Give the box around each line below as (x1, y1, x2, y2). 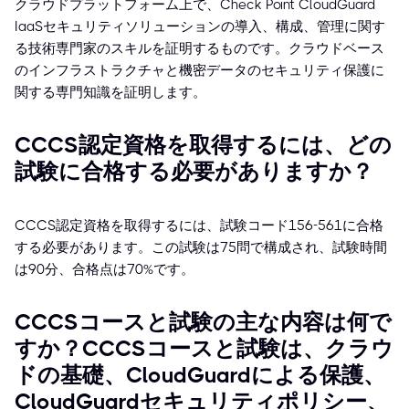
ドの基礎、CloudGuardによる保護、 (15, 362, 385, 389)
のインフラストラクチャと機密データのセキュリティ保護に (15, 62, 384, 79)
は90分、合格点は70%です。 (15, 261, 194, 278)
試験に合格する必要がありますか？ (15, 159, 373, 185)
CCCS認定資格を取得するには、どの (15, 132, 392, 159)
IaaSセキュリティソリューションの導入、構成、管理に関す (15, 18, 385, 36)
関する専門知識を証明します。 (15, 84, 206, 101)
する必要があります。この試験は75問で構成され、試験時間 (15, 239, 387, 257)
